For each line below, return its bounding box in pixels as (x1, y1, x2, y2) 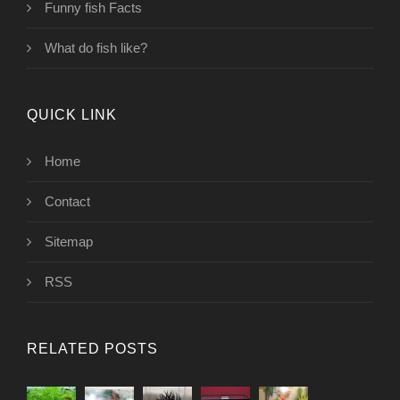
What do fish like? (45, 40, 147, 56)
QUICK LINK (27, 107, 117, 123)
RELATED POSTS (27, 341, 158, 357)
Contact (45, 194, 90, 210)
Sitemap (45, 234, 93, 250)
